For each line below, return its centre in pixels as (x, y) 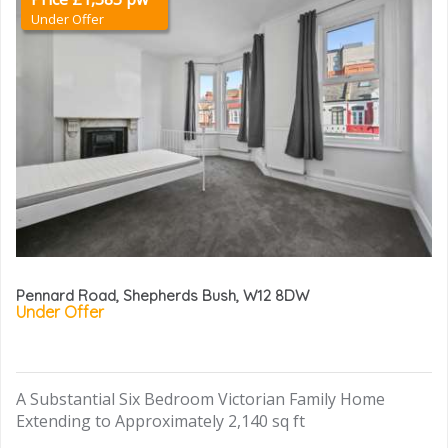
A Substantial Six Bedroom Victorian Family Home (200, 399)
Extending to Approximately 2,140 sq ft (160, 421)
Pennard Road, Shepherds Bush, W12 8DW (162, 295)
